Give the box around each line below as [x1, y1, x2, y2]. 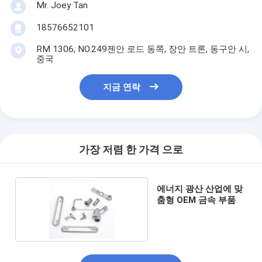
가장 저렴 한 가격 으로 [79, 144, 183, 156]
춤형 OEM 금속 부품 [157, 194, 236, 205]
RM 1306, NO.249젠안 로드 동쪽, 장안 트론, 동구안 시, [36, 43, 249, 54]
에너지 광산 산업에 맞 [157, 183, 243, 194]
